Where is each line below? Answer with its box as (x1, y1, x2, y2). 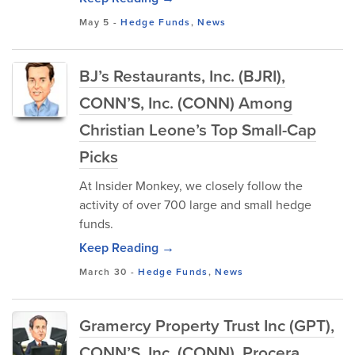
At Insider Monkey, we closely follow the (79, 177, 303, 194)
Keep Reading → (79, 239, 174, 257)
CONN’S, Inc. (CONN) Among (79, 90, 292, 114)
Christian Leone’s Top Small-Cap (79, 117, 316, 141)
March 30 (79, 265, 128, 278)
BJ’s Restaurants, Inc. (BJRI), (79, 63, 285, 87)
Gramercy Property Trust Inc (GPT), (79, 313, 334, 337)
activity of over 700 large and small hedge (79, 196, 311, 213)
